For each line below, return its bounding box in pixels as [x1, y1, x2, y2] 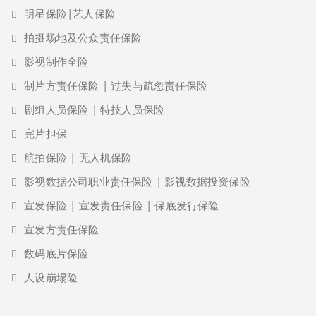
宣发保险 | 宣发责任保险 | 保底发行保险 [24, 197, 219, 212]
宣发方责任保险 [24, 221, 99, 236]
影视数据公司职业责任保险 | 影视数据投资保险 [24, 174, 250, 188]
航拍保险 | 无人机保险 [24, 150, 133, 164]
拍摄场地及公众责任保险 [24, 30, 142, 44]
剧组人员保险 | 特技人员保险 [24, 102, 165, 116]
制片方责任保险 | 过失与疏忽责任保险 [24, 78, 208, 92]
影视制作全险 [24, 54, 89, 68]
